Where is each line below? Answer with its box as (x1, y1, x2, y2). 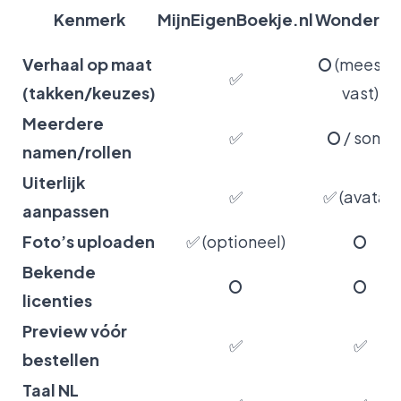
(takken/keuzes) (22, 81, 156, 103)
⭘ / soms (326, 126, 394, 148)
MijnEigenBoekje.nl (158, 8, 313, 30)
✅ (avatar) (322, 185, 397, 207)
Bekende (22, 260, 96, 282)
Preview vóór (22, 320, 127, 341)
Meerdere (22, 112, 104, 133)
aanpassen (22, 200, 109, 221)
